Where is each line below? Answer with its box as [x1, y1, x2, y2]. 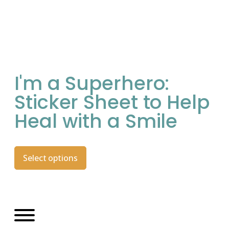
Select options [23, 152, 78, 164]
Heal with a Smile [14, 107, 178, 134]
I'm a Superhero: [14, 70, 170, 97]
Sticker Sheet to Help [14, 88, 210, 116]
